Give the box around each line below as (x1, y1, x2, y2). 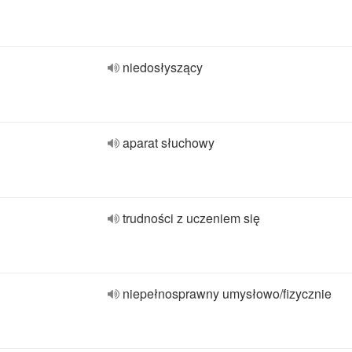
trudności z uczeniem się (123, 209, 260, 227)
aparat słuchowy (123, 134, 214, 152)
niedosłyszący (123, 58, 203, 76)
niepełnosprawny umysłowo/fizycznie (123, 284, 332, 302)
